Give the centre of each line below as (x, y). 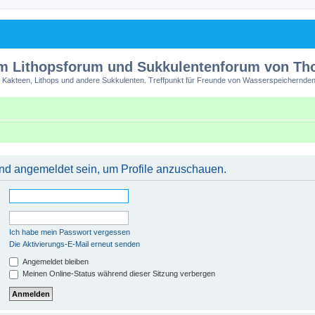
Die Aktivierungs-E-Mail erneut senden (75, 244)
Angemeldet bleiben (54, 261)
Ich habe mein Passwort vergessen (70, 232)
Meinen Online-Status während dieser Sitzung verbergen (118, 274)
